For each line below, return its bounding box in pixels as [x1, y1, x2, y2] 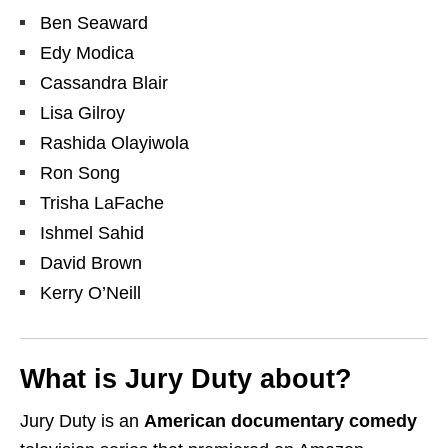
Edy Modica [40, 43, 134, 64]
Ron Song [40, 163, 120, 184]
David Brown [40, 253, 142, 274]
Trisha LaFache [40, 193, 164, 214]
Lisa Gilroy [40, 103, 125, 124]
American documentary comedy [144, 411, 417, 432]
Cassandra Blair [40, 73, 168, 94]
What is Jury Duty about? [20, 364, 352, 395]
